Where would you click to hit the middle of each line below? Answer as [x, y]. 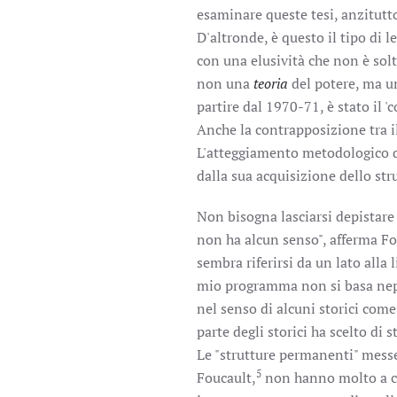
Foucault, [226, 378]
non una [225, 83]
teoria [271, 83]
